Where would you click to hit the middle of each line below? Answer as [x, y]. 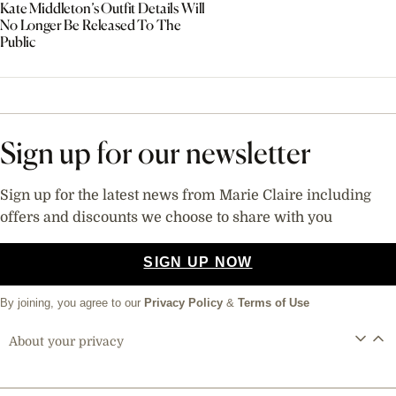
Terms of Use [274, 303]
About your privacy [66, 342]
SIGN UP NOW [198, 263]
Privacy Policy [183, 303]
